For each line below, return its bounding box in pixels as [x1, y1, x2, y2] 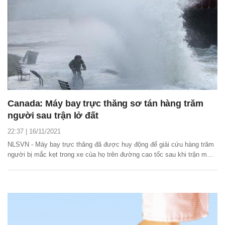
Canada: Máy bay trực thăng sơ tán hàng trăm [8, 98, 203, 109]
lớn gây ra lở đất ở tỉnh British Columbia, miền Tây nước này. [8, 161, 188, 169]
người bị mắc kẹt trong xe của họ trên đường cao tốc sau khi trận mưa [8, 151, 215, 159]
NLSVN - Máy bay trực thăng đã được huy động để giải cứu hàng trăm [8, 141, 214, 149]
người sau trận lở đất [8, 110, 98, 121]
